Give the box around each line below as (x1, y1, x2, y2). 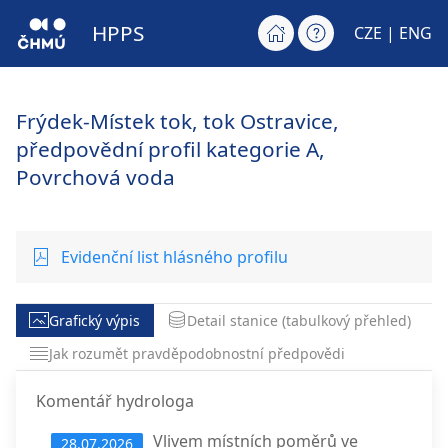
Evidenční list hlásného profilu (61, 245, 288, 268)
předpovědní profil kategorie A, (16, 134, 325, 163)
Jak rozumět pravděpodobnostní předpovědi (49, 344, 346, 364)
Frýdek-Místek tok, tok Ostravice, (16, 106, 339, 135)
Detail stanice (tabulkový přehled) (186, 310, 411, 330)
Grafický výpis (49, 310, 141, 330)
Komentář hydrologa (36, 390, 194, 413)
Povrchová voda (16, 162, 175, 191)
